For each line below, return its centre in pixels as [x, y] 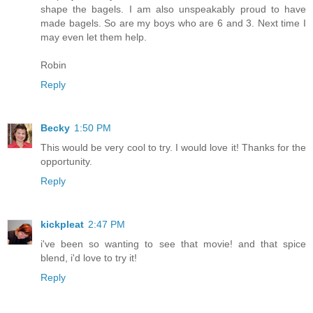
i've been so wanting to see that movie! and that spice [173, 244]
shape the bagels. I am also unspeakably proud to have [173, 9]
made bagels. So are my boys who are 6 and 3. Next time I [173, 23]
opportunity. [66, 162]
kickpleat [62, 225]
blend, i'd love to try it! [89, 258]
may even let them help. [94, 37]
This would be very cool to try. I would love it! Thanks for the [173, 148]
